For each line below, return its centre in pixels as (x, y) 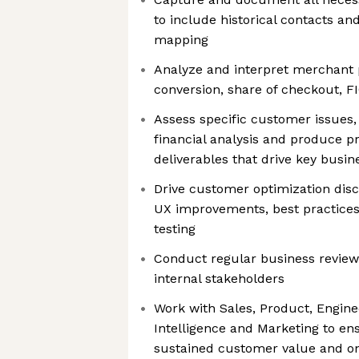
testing (175, 229)
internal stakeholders (219, 278)
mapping (181, 40)
